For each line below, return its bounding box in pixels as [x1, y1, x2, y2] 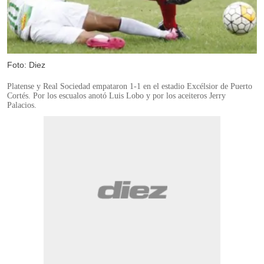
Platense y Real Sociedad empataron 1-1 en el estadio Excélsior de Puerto [7, 81, 252, 91]
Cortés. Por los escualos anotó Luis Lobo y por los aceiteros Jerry [7, 91, 226, 100]
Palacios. [7, 100, 37, 110]
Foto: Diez [7, 60, 45, 70]
